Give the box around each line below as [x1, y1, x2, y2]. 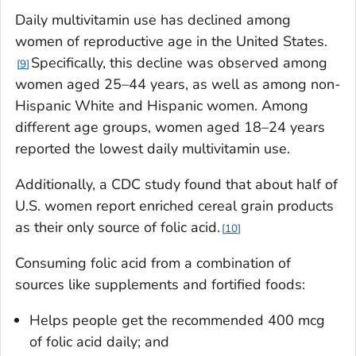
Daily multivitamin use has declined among [15, 10, 291, 29]
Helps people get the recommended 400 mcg [29, 310, 325, 330]
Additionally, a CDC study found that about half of [15, 174, 338, 194]
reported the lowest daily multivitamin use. [15, 138, 290, 158]
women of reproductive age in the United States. [15, 31, 327, 51]
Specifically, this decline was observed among [31, 52, 327, 72]
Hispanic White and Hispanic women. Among [15, 95, 308, 115]
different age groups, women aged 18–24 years [15, 117, 325, 137]
